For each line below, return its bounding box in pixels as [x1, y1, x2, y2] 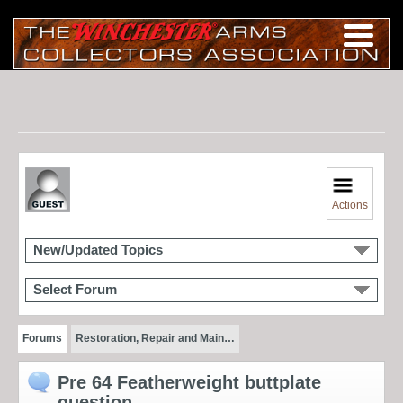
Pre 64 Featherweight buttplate [58, 372, 321, 392]
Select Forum [33, 282, 117, 297]
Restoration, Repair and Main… [75, 331, 235, 345]
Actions [332, 198, 369, 211]
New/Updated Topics [33, 242, 163, 257]
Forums [22, 331, 62, 345]
